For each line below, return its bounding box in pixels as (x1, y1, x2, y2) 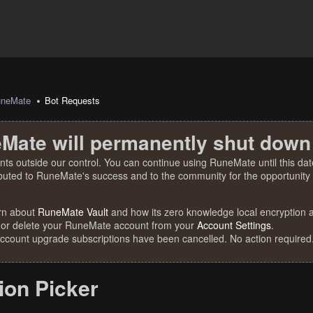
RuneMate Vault (38, 205, 108, 219)
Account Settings (197, 218, 271, 232)
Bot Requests (45, 94, 101, 107)
